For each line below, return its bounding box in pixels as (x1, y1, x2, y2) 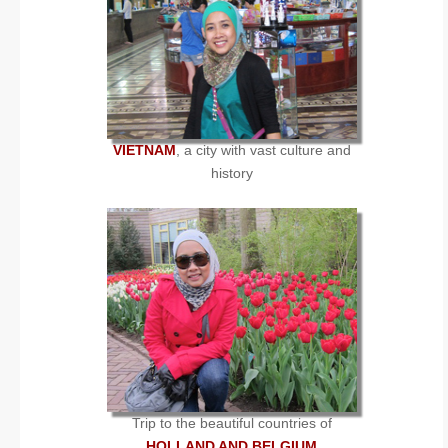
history (210, 164, 253, 181)
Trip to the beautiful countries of (131, 414, 332, 431)
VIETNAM (112, 141, 176, 158)
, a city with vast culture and (175, 141, 351, 158)
